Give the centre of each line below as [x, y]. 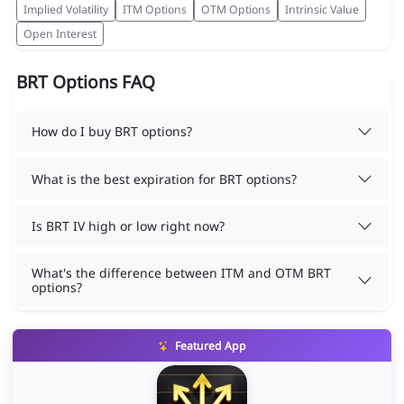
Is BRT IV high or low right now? [128, 226]
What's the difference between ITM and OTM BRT [181, 272]
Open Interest [60, 33]
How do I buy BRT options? [112, 131]
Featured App [209, 346]
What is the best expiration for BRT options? [164, 179]
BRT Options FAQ [85, 82]
